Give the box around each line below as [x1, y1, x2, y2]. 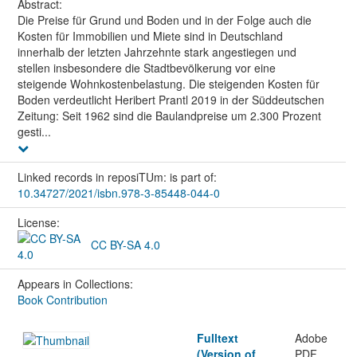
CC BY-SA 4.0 [87, 237, 160, 253]
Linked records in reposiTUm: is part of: [17, 169, 220, 186]
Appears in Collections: [17, 276, 133, 292]
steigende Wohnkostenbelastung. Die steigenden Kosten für [17, 76, 320, 92]
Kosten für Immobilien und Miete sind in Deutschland [17, 28, 283, 45]
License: [17, 214, 63, 231]
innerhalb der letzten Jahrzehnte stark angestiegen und [17, 44, 296, 61]
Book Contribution [17, 292, 108, 308]
